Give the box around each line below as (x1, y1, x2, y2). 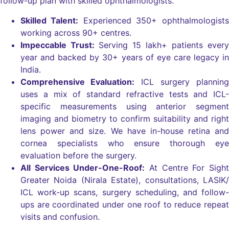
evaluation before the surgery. (20, 150, 136, 161)
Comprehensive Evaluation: (20, 76, 134, 87)
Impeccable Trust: (20, 39, 99, 50)
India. (20, 64, 41, 75)
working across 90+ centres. (20, 27, 131, 38)
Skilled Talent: (20, 15, 78, 26)
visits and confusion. (20, 211, 100, 222)
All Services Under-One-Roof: (20, 162, 145, 173)
